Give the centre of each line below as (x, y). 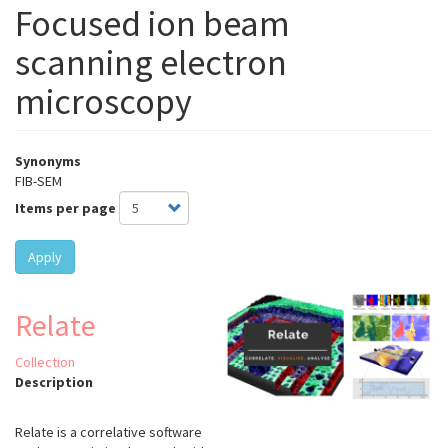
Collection (45, 362)
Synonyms (48, 161)
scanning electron (151, 63)
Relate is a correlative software (108, 432)
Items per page (65, 208)
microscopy (103, 102)
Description (54, 382)
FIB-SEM (38, 181)
